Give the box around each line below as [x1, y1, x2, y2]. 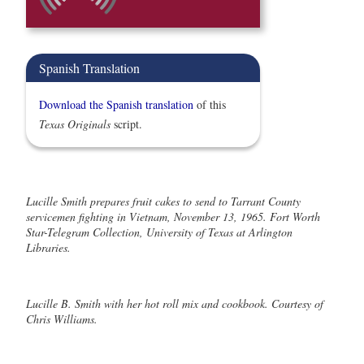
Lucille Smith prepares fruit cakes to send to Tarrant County [26, 193, 301, 210]
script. [110, 116, 142, 132]
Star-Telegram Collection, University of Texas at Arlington [26, 224, 292, 240]
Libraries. [26, 240, 71, 256]
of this [193, 97, 226, 113]
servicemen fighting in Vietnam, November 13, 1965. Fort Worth [26, 209, 320, 225]
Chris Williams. [26, 311, 97, 327]
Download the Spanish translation [39, 97, 193, 113]
